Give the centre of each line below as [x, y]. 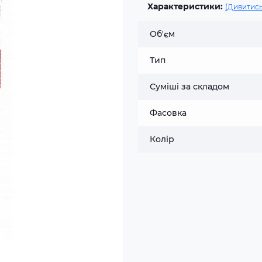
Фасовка [168, 113]
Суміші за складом [189, 87]
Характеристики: [185, 6]
